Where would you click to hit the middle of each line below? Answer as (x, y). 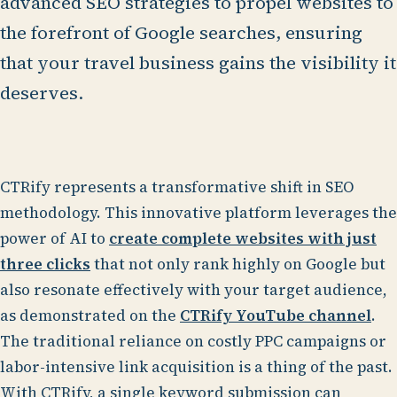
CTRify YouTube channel (276, 316)
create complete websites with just (243, 239)
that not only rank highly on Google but (238, 265)
